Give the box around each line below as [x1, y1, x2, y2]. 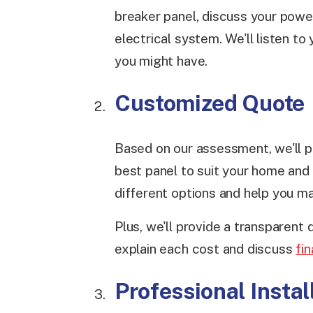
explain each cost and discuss [115, 240, 296, 256]
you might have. [115, 52, 208, 68]
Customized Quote [115, 89, 305, 116]
